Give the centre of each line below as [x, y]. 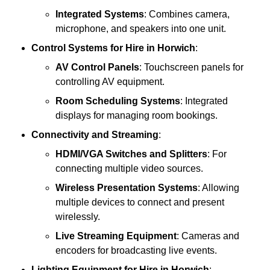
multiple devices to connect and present [140, 202]
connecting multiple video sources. [129, 169]
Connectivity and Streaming [95, 135]
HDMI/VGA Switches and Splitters [131, 154]
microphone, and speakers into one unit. [141, 29]
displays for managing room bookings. [137, 116]
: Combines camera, [187, 14]
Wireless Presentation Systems [127, 188]
